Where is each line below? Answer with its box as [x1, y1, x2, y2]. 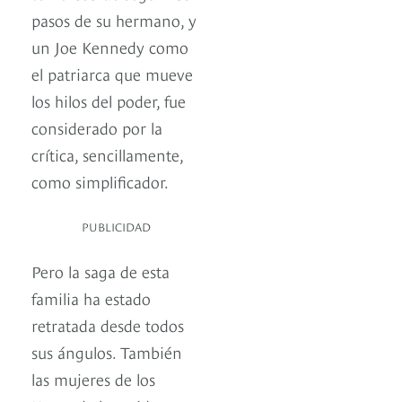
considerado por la [31, 116, 162, 139]
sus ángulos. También [31, 340, 182, 363]
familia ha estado [31, 286, 151, 310]
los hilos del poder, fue [31, 89, 186, 112]
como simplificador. [31, 170, 169, 193]
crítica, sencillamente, [31, 143, 183, 166]
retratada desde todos [31, 313, 184, 336]
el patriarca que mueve [31, 62, 193, 85]
